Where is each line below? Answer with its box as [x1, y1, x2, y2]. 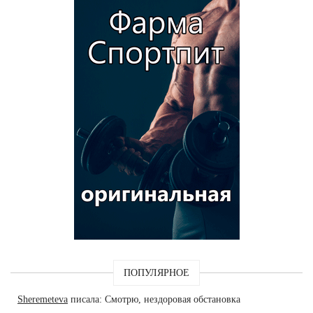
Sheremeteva [17, 294, 68, 305]
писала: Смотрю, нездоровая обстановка [68, 294, 240, 305]
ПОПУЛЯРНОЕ [124, 268, 189, 279]
